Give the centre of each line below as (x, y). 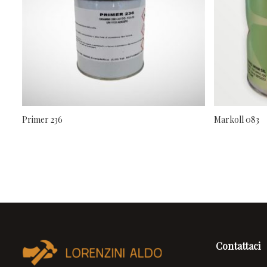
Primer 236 (43, 120)
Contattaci (238, 246)
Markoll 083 (236, 120)
